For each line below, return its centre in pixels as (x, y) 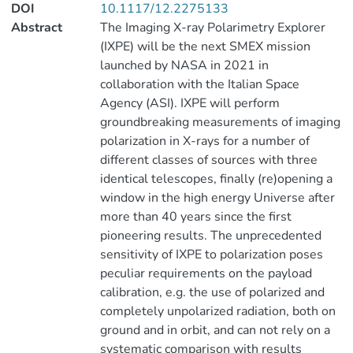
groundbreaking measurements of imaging (220, 122)
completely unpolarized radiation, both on (217, 311)
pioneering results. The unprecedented (210, 236)
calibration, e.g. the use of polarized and (212, 292)
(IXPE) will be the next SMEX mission (205, 46)
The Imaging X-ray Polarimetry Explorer (212, 28)
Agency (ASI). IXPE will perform (190, 103)
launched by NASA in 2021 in (184, 65)
